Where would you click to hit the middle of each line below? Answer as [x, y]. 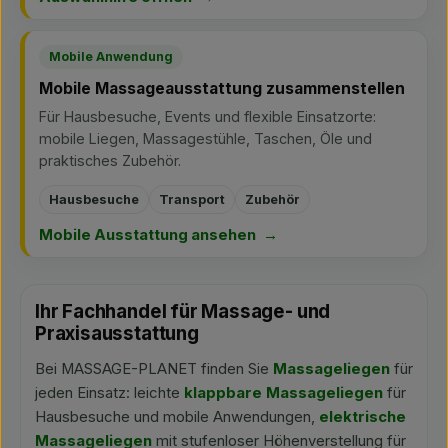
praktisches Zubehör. [110, 160]
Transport [192, 199]
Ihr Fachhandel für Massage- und [183, 311]
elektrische [362, 417]
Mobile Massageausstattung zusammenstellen [222, 88]
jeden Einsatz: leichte [109, 393]
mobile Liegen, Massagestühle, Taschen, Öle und [205, 138]
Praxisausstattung [117, 333]
